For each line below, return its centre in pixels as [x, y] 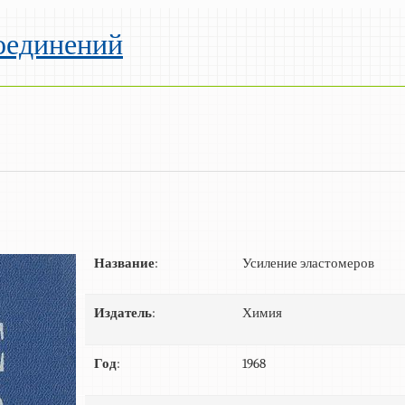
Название [124, 264]
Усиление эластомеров [308, 264]
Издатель [123, 313]
